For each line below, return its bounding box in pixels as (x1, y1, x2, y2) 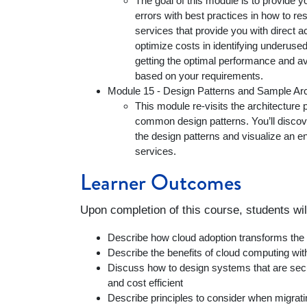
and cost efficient (108, 277, 186, 288)
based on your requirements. (135, 70, 263, 82)
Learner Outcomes (80, 167, 241, 199)
